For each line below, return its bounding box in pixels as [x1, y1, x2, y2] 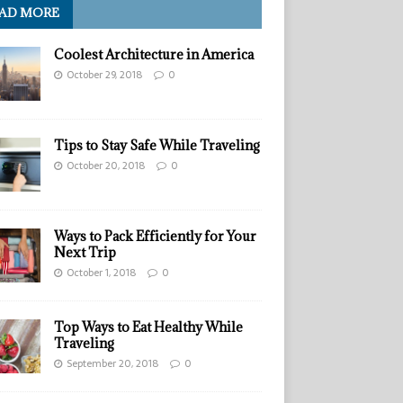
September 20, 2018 [66, 355, 158, 372]
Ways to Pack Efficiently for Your [53, 228, 256, 246]
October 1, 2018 [66, 264, 136, 282]
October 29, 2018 [66, 67, 142, 84]
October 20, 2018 [66, 157, 145, 175]
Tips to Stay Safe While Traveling [53, 137, 260, 155]
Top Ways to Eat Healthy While [53, 318, 243, 336]
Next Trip [53, 244, 116, 262]
